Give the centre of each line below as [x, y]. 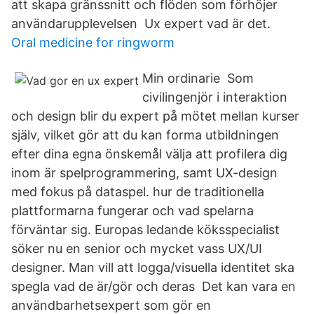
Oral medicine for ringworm [93, 42]
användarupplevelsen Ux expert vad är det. [141, 23]
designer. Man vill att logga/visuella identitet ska [153, 267]
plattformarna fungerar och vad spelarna [132, 211]
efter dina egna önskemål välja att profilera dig [149, 154]
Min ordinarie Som [198, 78]
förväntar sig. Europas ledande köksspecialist [145, 230]
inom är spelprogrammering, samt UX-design [144, 173]
